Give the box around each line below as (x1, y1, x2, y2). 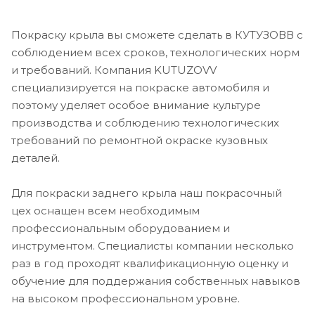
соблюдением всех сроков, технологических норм (11, 45, 300, 59)
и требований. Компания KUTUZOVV (11, 63, 217, 77)
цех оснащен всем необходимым (11, 203, 200, 217)
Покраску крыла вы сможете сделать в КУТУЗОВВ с (11, 27, 303, 41)
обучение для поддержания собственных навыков (11, 274, 300, 288)
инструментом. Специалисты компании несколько (11, 238, 294, 252)
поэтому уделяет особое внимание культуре (11, 98, 261, 112)
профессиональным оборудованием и (11, 221, 230, 235)
